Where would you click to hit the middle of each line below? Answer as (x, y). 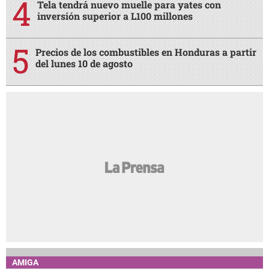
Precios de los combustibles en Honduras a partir (146, 52)
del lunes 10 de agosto (84, 64)
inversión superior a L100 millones (115, 16)
